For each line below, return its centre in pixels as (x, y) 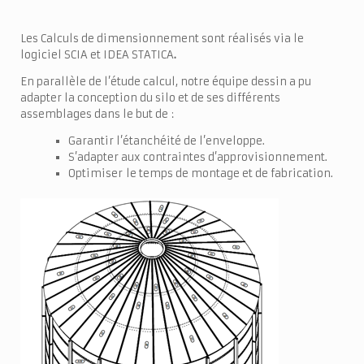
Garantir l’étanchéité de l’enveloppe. (166, 141)
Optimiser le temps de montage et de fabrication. (200, 174)
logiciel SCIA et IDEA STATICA (97, 55)
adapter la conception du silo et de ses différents (150, 98)
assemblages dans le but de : (97, 115)
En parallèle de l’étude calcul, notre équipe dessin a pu (166, 82)
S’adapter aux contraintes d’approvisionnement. (197, 158)
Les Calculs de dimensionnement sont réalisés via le (162, 39)
